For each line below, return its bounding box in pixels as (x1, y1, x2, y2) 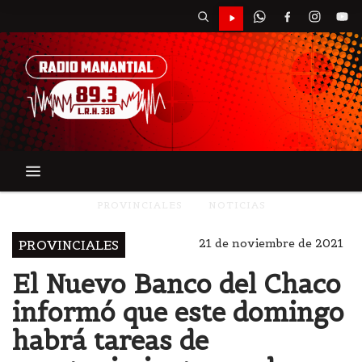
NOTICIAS (208, 199, 266, 212)
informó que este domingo (12, 296, 344, 330)
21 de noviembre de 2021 (199, 236, 343, 251)
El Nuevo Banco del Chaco (12, 267, 341, 301)
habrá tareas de (12, 324, 208, 358)
